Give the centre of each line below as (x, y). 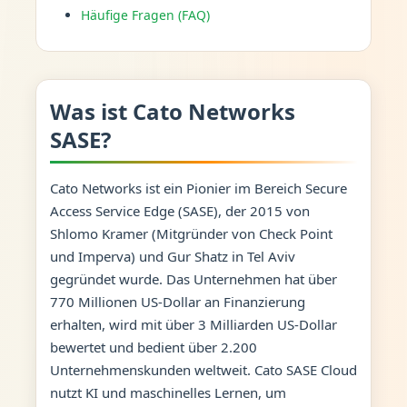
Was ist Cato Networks (172, 111)
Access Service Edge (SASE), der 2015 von (179, 210)
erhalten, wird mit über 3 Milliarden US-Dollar (193, 324)
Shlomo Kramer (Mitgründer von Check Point (191, 233)
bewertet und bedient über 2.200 (153, 347)
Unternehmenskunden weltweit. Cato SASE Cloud (203, 369)
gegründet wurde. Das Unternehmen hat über (193, 278)
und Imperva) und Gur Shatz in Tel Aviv (172, 256)
